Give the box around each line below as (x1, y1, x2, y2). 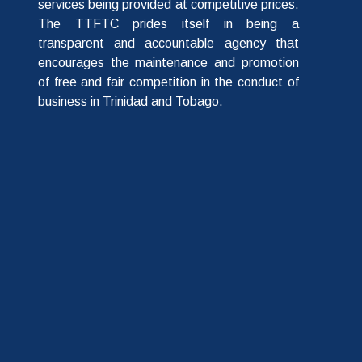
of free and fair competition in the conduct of (38, 75, 299, 90)
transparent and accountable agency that (38, 36, 299, 51)
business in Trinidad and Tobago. (38, 95, 223, 109)
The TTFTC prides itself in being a (38, 17, 299, 32)
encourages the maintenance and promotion (38, 56, 299, 70)
